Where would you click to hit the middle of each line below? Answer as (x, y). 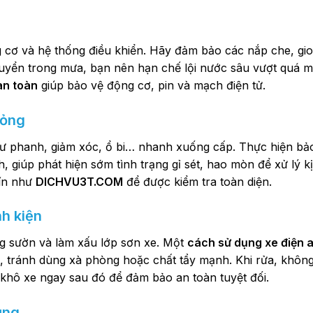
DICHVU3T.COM (79, 181)
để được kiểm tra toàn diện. (197, 181)
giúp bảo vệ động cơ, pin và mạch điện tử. (152, 85)
